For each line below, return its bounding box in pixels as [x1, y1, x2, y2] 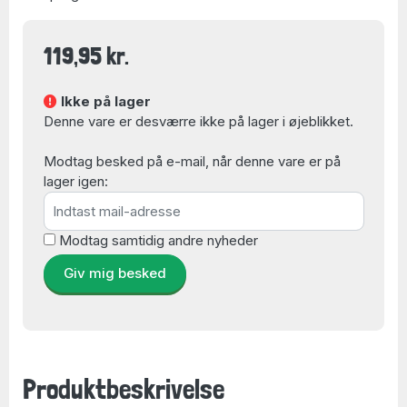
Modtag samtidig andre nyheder [58, 231, 258, 249]
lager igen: [43, 173, 108, 190]
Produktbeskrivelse [23, 372, 224, 405]
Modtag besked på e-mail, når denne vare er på [43, 153, 341, 170]
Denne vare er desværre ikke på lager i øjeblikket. [43, 113, 353, 130]
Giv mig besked [63, 264, 166, 282]
